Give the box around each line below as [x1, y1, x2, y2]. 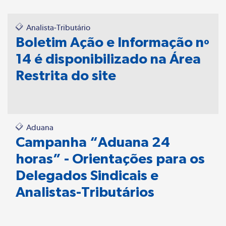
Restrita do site [16, 67, 116, 83]
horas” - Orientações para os [16, 150, 205, 166]
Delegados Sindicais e [16, 167, 158, 183]
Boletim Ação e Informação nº [16, 34, 209, 50]
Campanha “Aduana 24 [16, 134, 170, 150]
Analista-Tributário [25, 23, 90, 32]
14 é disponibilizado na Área [16, 50, 201, 67]
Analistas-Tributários [16, 184, 154, 200]
